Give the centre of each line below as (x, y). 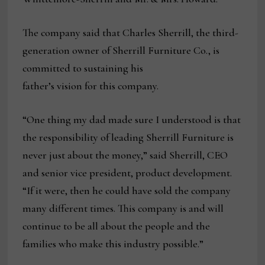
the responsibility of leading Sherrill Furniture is (128, 138)
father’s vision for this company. (91, 86)
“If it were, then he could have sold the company (127, 191)
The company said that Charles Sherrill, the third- (131, 33)
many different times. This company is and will (123, 209)
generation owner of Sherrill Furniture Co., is (121, 51)
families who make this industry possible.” (113, 244)
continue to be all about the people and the (117, 226)
